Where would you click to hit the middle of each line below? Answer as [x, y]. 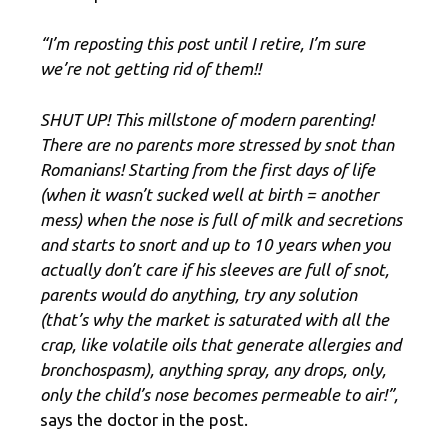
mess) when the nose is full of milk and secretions [221, 219]
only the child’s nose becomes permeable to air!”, [219, 394]
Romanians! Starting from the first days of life [207, 169]
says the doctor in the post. [144, 419]
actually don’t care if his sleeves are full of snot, [214, 269]
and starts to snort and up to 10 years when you [215, 244]
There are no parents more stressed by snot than [217, 144]
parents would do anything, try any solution [198, 294]
